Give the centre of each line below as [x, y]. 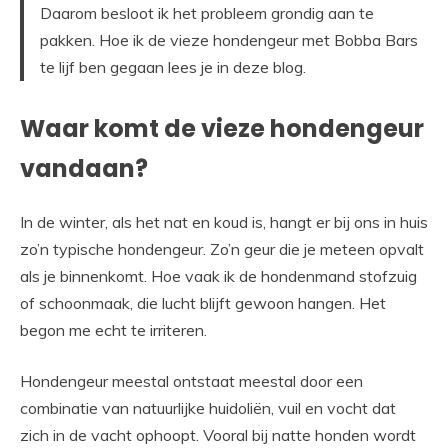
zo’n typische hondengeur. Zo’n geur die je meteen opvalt [222, 249]
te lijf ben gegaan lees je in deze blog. [173, 67]
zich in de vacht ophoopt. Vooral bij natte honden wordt [218, 435]
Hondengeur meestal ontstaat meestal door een [191, 381]
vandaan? [84, 169]
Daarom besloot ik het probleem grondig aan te [207, 13]
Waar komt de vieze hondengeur [222, 129]
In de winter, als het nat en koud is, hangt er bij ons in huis [224, 222]
